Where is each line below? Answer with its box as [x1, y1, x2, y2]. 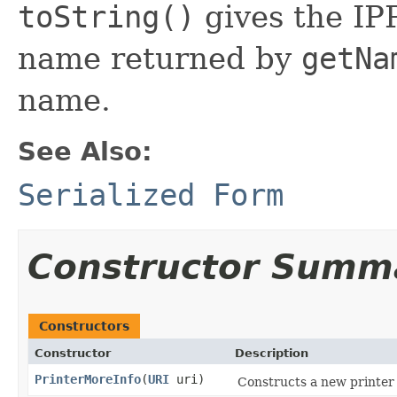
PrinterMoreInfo [35, 371, 141, 386]
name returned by [18, 40, 301, 76]
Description [235, 346, 308, 360]
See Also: [18, 136, 152, 167]
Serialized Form [18, 176, 284, 213]
